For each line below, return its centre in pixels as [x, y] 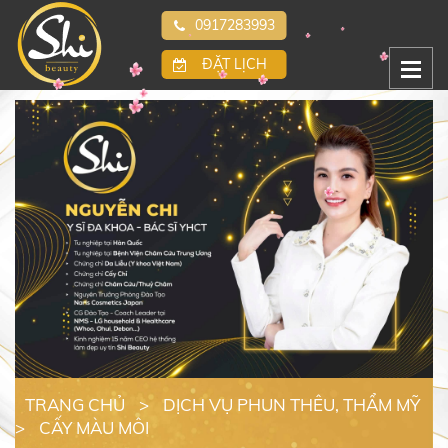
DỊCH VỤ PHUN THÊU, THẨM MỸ [291, 405]
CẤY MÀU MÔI [94, 428]
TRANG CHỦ [75, 405]
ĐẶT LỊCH [234, 64]
